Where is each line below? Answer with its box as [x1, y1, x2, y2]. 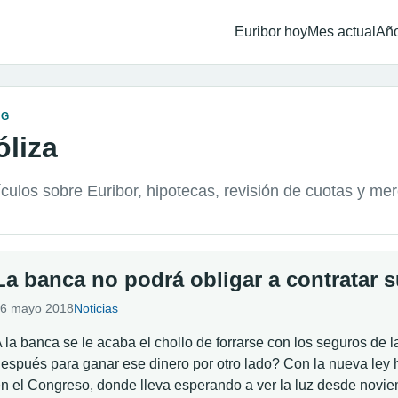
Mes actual [307, 24, 376, 39]
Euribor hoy [235, 24, 307, 39]
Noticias [74, 301, 118, 315]
